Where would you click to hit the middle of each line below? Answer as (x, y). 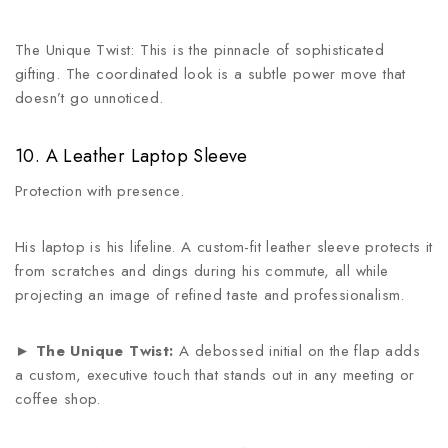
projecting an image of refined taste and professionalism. (210, 295)
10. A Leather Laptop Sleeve (131, 156)
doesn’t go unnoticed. (89, 98)
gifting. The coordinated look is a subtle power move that (210, 74)
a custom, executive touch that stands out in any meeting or (215, 375)
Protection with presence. (99, 191)
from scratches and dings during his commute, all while (202, 271)
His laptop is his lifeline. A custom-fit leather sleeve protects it (224, 247)
